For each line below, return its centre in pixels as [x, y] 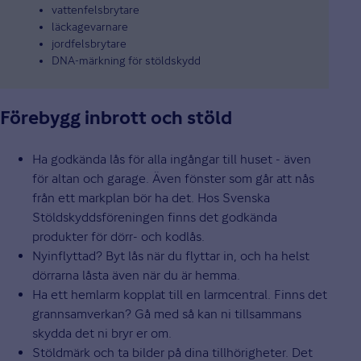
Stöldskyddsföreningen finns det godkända [155, 218]
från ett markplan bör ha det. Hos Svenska [151, 198]
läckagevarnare [90, 27]
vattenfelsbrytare [95, 10]
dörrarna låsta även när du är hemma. [136, 276]
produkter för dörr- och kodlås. [118, 237]
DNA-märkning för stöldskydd [126, 61]
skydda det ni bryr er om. [104, 334]
